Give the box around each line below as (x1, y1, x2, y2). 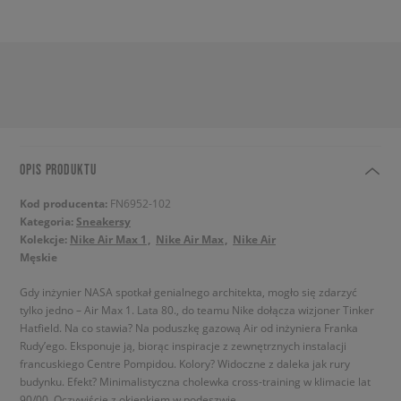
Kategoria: (20, 214, 76, 229)
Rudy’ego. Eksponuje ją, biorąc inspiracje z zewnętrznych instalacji (20, 338, 346, 353)
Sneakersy (76, 214, 131, 229)
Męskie (20, 250, 57, 265)
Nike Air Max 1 (70, 232, 147, 247)
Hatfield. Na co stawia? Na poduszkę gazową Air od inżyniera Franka (20, 320, 358, 335)
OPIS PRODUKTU (20, 161, 97, 177)
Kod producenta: (20, 196, 110, 211)
